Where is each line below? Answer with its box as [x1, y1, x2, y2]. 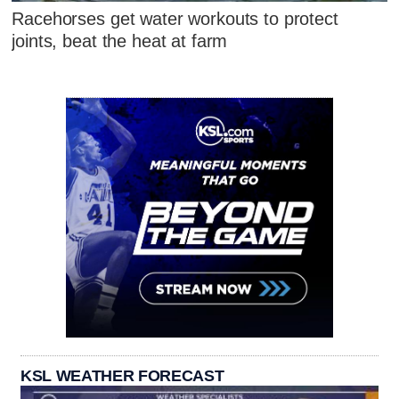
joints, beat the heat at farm [12, 31, 228, 52]
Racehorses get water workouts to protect [12, 9, 338, 29]
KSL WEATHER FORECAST [20, 366, 224, 385]
